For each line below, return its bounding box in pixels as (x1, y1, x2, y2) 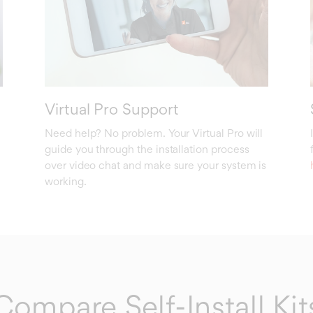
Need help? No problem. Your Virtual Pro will (45, 126, 263, 140)
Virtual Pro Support (45, 99, 179, 118)
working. (45, 174, 87, 188)
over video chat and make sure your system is (45, 158, 267, 172)
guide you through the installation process (45, 142, 249, 156)
